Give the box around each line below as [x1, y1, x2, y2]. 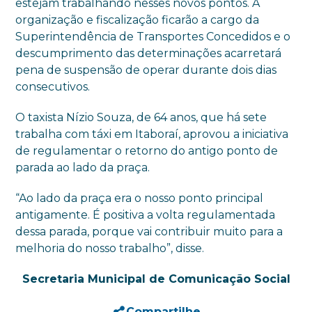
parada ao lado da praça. [15, 160, 150, 174]
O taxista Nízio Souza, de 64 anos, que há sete [15, 110, 267, 124]
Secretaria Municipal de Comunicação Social [22, 272, 290, 286]
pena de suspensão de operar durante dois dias [15, 63, 277, 77]
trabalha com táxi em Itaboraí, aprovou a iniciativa [15, 127, 289, 141]
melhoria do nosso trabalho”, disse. [15, 241, 205, 255]
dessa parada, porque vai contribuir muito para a [15, 224, 283, 238]
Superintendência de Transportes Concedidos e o [15, 29, 291, 43]
